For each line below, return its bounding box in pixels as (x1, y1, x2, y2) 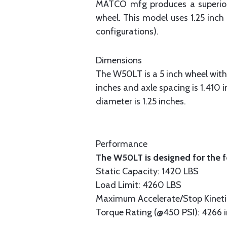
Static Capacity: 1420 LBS (96, 166, 199, 177)
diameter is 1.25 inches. (96, 96, 186, 107)
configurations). (96, 26, 159, 37)
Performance (96, 138, 147, 149)
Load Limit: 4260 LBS (96, 179, 181, 191)
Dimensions (96, 55, 142, 66)
